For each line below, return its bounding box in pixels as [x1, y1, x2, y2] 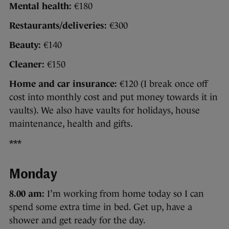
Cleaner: [9, 59, 44, 70]
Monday [9, 168, 57, 181]
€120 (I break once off [117, 78, 208, 89]
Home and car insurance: [9, 78, 117, 89]
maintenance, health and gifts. [9, 118, 133, 129]
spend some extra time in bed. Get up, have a [9, 201, 192, 212]
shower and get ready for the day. [9, 215, 146, 225]
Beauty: [9, 39, 41, 50]
